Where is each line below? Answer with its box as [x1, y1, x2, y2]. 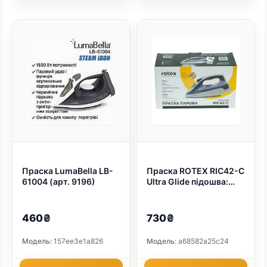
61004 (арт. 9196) [22, 176, 95, 187]
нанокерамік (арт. [147, 187, 222, 198]
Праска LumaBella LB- [22, 166, 113, 176]
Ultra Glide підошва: [147, 176, 228, 187]
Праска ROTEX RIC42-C [147, 166, 244, 176]
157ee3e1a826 [52, 237, 103, 246]
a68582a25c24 [176, 237, 229, 246]
